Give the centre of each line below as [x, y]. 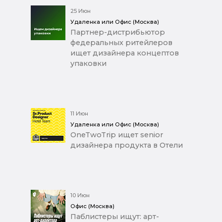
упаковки [88, 63]
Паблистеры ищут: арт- [115, 216]
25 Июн [81, 11]
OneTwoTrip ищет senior [117, 135]
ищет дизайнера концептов [125, 53]
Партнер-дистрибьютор [118, 32]
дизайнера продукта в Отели [127, 145]
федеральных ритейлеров [121, 42]
